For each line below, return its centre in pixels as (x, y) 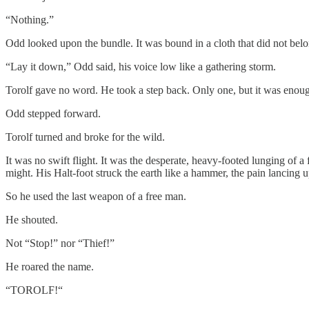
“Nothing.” (30, 19)
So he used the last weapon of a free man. (96, 196)
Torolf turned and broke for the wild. (85, 137)
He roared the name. (50, 266)
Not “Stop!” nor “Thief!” (60, 243)
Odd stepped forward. (53, 113)
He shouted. (32, 219)
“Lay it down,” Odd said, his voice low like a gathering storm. (141, 66)
